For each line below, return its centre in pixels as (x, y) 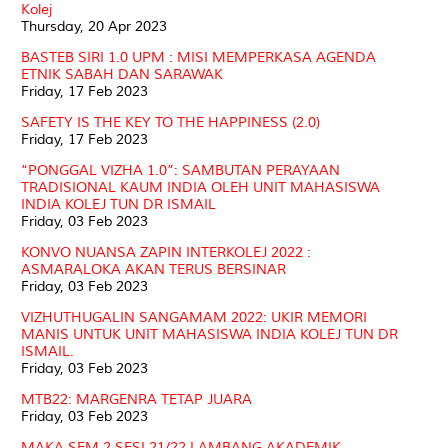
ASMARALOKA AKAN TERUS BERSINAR (153, 269)
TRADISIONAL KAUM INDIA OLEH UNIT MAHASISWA (200, 187)
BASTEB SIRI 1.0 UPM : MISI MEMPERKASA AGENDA (198, 57)
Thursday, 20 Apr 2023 (94, 26)
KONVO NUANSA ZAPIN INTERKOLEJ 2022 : (166, 252)
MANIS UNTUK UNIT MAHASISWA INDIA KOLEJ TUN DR (209, 334)
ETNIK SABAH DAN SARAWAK (122, 74)
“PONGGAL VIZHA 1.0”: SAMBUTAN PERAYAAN (180, 170)
